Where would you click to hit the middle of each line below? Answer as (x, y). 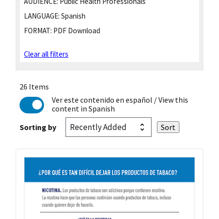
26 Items (34, 86)
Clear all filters (46, 54)
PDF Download (76, 30)
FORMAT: (38, 30)
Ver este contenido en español (102, 99)
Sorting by (38, 127)
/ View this (170, 99)
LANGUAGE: (42, 16)
